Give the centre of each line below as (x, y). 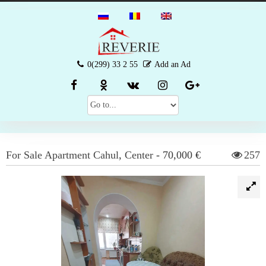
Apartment (67, 155)
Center (139, 155)
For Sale (24, 155)
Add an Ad (172, 64)
